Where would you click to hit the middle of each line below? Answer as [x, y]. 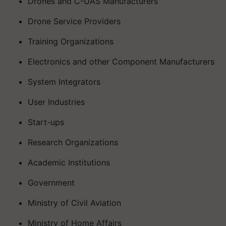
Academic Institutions [74, 162]
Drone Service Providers [74, 21]
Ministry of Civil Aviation [74, 203]
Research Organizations [73, 142]
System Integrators [64, 81]
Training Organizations [71, 41]
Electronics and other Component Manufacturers [121, 61]
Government [51, 182]
